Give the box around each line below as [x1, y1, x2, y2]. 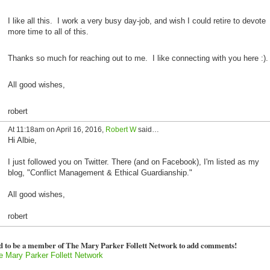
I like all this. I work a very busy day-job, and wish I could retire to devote [7, 16, 266, 25]
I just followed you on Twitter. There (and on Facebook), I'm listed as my [7, 157, 259, 167]
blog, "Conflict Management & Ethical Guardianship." [7, 168, 192, 178]
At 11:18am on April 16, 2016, [7, 125, 105, 134]
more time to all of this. [7, 27, 89, 36]
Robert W [105, 125, 136, 134]
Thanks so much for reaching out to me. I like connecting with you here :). [7, 53, 268, 63]
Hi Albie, [7, 136, 37, 145]
